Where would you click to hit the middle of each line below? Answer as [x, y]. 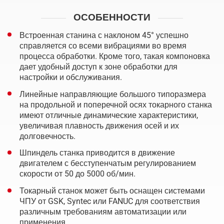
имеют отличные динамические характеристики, [109, 115]
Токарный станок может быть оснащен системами [112, 191]
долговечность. [47, 136]
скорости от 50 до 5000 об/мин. [77, 174]
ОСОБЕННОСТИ [112, 17]
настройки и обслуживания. [71, 77]
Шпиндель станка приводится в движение [97, 153]
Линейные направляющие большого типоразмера [113, 94]
